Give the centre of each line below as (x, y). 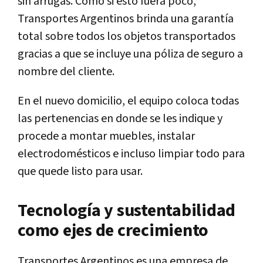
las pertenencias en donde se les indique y (120, 119)
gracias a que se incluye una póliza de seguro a (130, 54)
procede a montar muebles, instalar (106, 136)
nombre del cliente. (66, 72)
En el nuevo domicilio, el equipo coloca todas (128, 101)
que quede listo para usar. (80, 172)
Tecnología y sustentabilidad (127, 211)
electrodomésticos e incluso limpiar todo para (131, 154)
